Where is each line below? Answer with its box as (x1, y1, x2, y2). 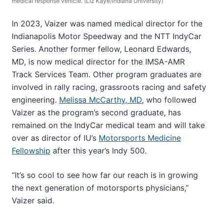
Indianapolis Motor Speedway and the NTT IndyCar (12, 31, 201, 42)
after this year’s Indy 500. (50, 146, 147, 156)
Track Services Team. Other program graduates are (12, 69, 201, 80)
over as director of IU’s (12, 133, 99, 143)
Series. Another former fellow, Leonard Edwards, (12, 44, 191, 54)
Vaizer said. (12, 196, 54, 206)
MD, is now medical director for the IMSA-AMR (12, 57, 185, 67)
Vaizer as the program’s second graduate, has (12, 108, 181, 118)
